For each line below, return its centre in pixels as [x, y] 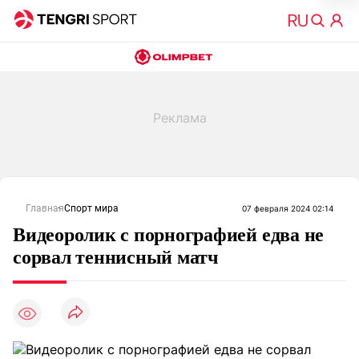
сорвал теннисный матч [116, 257]
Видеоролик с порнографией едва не [169, 235]
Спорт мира [91, 208]
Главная [45, 208]
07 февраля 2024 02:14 [288, 208]
